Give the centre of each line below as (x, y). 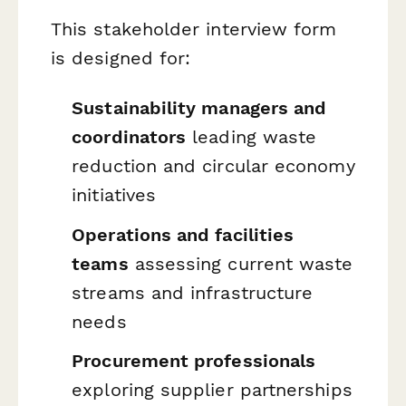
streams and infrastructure (193, 292)
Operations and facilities (183, 234)
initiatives (114, 195)
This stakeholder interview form (194, 29)
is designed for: (121, 58)
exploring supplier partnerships (212, 390)
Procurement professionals (194, 361)
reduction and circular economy (213, 166)
